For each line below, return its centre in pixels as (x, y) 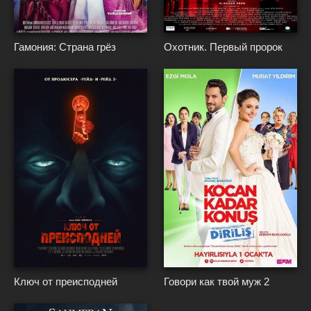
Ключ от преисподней (66, 281)
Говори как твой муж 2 (217, 281)
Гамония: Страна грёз (65, 47)
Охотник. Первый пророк (224, 47)
